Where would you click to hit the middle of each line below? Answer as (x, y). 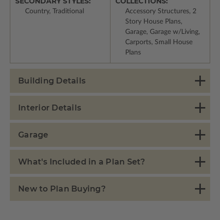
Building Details (52, 81)
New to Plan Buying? (62, 189)
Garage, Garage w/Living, (162, 32)
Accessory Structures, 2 (161, 12)
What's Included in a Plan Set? (82, 162)
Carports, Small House (159, 42)
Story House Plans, (153, 22)
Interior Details (50, 108)
